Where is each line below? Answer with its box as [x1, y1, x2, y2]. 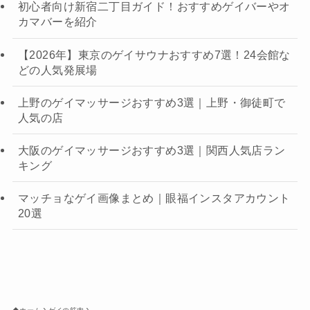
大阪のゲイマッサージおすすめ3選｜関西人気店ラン [17, 143, 286, 156]
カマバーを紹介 [17, 15, 98, 28]
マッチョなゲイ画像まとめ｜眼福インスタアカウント [17, 192, 291, 205]
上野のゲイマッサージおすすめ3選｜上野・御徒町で [17, 95, 286, 109]
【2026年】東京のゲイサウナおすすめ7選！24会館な [17, 48, 291, 61]
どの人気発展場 [17, 63, 98, 76]
